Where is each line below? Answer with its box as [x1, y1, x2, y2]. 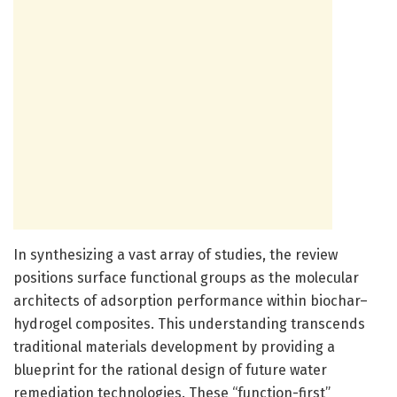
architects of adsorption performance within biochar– [13, 292, 368, 309]
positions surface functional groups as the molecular [13, 269, 359, 286]
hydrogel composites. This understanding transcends [13, 315, 365, 332]
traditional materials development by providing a [13, 338, 335, 355]
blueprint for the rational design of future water [13, 361, 327, 378]
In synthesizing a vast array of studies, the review [13, 245, 338, 263]
